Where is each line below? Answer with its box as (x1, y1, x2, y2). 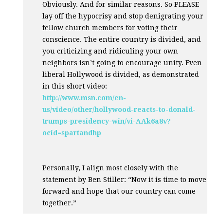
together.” (42, 199, 77, 207)
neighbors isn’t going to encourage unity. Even (42, 58, 202, 67)
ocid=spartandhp (42, 128, 102, 137)
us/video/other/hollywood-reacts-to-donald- (42, 105, 196, 113)
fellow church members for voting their (42, 23, 178, 32)
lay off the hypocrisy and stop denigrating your (42, 12, 204, 20)
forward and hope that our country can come (42, 187, 196, 195)
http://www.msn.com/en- (42, 93, 127, 102)
